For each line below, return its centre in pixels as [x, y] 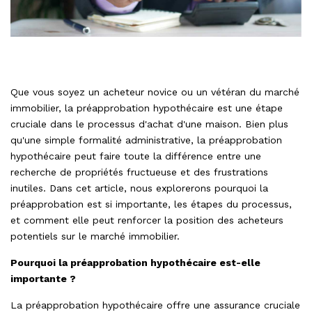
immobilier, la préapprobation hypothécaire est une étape [147, 108]
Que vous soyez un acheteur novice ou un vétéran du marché [155, 92]
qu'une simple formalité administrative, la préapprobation [146, 140]
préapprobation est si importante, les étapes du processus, [151, 204]
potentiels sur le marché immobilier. [95, 236]
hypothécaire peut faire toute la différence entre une [136, 156]
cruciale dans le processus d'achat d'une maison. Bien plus [149, 124]
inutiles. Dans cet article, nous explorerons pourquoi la [139, 188]
